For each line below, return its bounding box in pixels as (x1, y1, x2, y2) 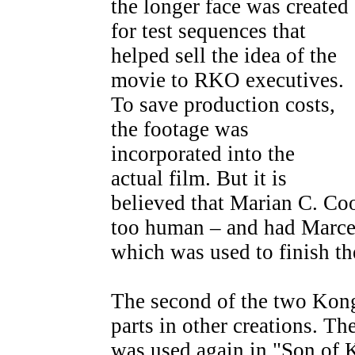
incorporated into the (111, 142, 295, 166)
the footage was (111, 117, 249, 141)
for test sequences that (111, 19, 306, 43)
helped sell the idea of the (111, 44, 337, 67)
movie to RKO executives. (111, 68, 344, 92)
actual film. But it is (111, 166, 287, 190)
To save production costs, (111, 93, 335, 116)
